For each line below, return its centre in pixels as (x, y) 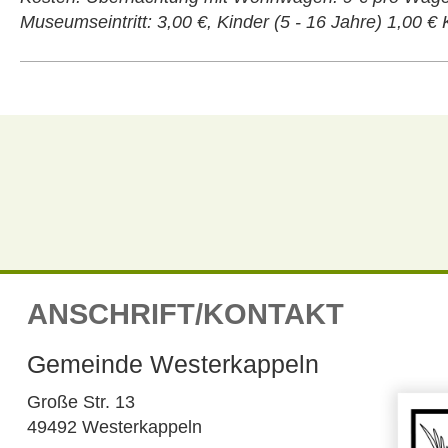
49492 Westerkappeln (114, 427)
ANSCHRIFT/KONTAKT (185, 314)
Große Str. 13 (80, 402)
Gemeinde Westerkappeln (172, 364)
